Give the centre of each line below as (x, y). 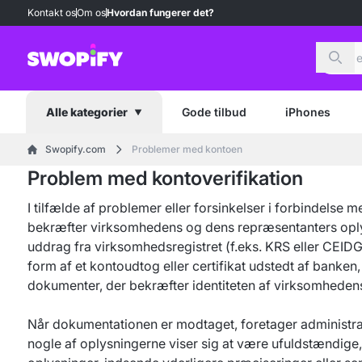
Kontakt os (52, 13)
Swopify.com (76, 149)
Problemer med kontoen (187, 149)
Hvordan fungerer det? (160, 13)
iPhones (308, 112)
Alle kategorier (87, 112)
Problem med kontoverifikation (165, 178)
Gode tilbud (214, 112)
